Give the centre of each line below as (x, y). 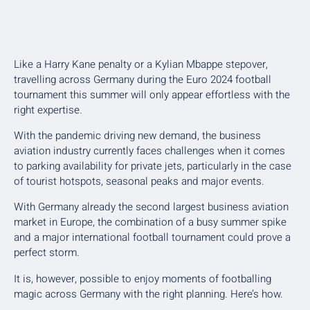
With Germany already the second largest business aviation (151, 207)
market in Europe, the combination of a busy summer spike (150, 222)
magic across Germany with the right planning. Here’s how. (148, 294)
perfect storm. (47, 253)
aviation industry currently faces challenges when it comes (149, 151)
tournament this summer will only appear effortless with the (152, 94)
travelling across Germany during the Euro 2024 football (143, 79)
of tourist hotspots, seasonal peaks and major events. (139, 182)
